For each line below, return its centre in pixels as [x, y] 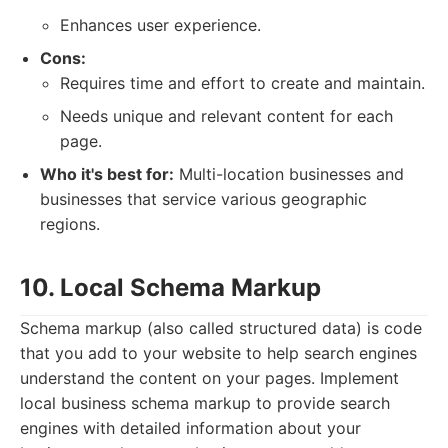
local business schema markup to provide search [205, 403]
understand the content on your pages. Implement [209, 378]
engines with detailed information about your [190, 428]
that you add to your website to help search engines [218, 353]
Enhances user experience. [160, 25]
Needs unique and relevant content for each [226, 116]
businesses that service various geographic [203, 199]
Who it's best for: [107, 174]
